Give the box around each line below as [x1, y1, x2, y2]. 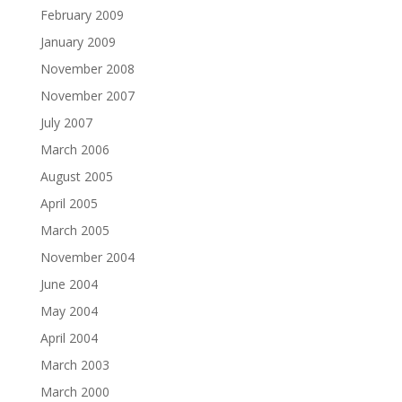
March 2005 [39, 221, 109, 239]
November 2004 [39, 248, 135, 266]
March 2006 [39, 140, 109, 158]
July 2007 [39, 113, 92, 131]
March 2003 [39, 355, 109, 373]
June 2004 [39, 275, 98, 293]
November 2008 [39, 59, 135, 77]
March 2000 [39, 382, 109, 400]
